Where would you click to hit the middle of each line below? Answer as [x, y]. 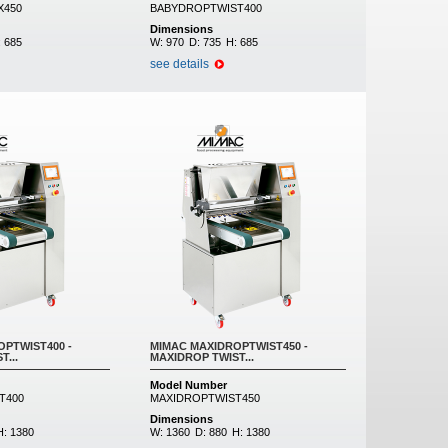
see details [179, 64]
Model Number [188, 385]
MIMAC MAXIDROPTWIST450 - [229, 346]
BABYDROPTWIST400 [206, 8]
